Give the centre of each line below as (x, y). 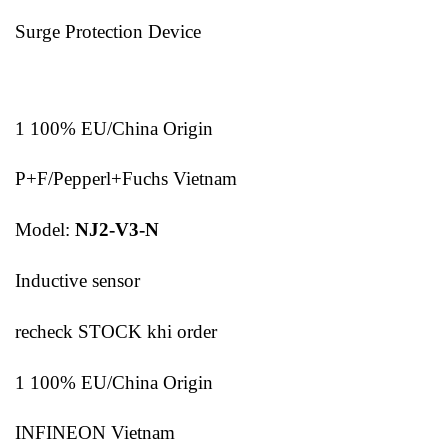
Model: (45, 230)
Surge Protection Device (108, 32)
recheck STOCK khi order (116, 331)
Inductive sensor (77, 281)
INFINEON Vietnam (95, 433)
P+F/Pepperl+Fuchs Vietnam (126, 179)
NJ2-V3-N (117, 230)
